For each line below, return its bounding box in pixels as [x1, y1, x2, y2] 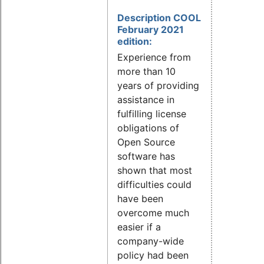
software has [117, 150, 175, 162]
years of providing [117, 79, 199, 91]
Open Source [117, 136, 175, 148]
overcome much [117, 206, 189, 219]
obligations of [117, 121, 179, 134]
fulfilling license [117, 107, 186, 120]
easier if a [117, 220, 161, 233]
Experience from [117, 51, 191, 63]
